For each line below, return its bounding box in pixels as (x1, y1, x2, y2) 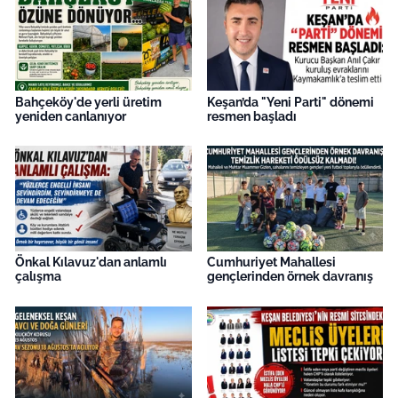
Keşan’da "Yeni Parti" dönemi (206, 94, 374, 109)
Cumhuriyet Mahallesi (206, 255, 336, 270)
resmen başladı (206, 108, 297, 123)
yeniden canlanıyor (15, 108, 126, 123)
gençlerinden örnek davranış (206, 269, 373, 284)
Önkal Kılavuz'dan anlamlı (15, 255, 167, 270)
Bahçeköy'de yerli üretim (15, 94, 162, 109)
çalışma (15, 269, 61, 284)
